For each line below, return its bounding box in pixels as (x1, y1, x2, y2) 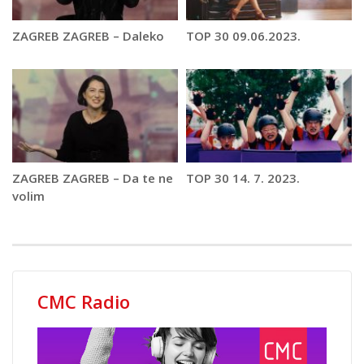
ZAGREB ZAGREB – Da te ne (12, 169, 173, 186)
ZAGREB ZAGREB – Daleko (12, 27, 164, 44)
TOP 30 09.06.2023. (186, 27, 301, 44)
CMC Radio (37, 288, 130, 314)
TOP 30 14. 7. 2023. (186, 169, 300, 186)
